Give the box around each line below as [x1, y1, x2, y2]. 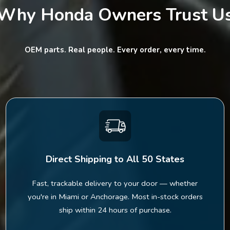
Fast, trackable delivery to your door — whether [32, 178, 198, 188]
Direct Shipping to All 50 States [46, 152, 184, 165]
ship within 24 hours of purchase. [59, 204, 171, 215]
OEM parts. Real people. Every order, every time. [24, 45, 206, 55]
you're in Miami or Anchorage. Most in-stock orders [27, 191, 203, 202]
